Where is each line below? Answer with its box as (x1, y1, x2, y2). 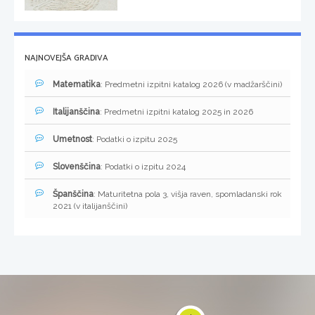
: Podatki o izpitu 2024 (101, 162, 186, 172)
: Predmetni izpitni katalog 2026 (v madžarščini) (101, 79, 282, 90)
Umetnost (53, 134, 92, 145)
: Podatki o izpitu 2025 (92, 134, 177, 145)
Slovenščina (53, 162, 101, 172)
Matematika (53, 79, 101, 90)
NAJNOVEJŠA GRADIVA (25, 51, 108, 65)
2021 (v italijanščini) (53, 201, 127, 212)
